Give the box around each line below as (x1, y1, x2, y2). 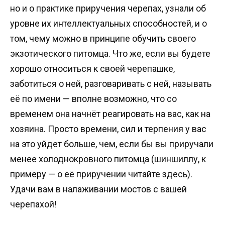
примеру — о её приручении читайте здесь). (10, 168, 192, 179)
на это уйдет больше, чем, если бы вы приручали (10, 138, 213, 149)
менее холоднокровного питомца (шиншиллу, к (10, 153, 206, 164)
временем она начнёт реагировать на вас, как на (10, 108, 210, 119)
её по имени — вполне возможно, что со (10, 93, 177, 104)
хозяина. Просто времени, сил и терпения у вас (10, 123, 206, 134)
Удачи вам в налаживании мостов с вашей (10, 183, 187, 194)
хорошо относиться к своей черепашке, (10, 63, 175, 74)
